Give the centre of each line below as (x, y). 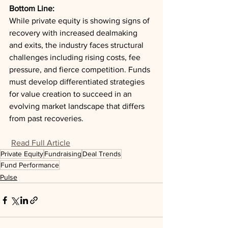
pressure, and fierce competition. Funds (81, 69)
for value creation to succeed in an (72, 94)
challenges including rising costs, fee (76, 57)
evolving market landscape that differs (78, 106)
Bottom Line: (33, 8)
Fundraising (63, 154)
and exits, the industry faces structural (77, 45)
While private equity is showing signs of (80, 21)
